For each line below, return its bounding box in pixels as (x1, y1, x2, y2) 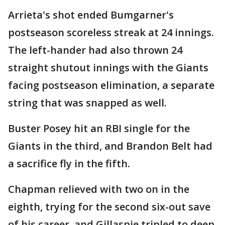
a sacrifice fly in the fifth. (8, 157, 130, 170)
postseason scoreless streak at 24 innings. (8, 26, 214, 39)
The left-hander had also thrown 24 (8, 43, 182, 57)
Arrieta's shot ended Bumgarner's (8, 8, 174, 22)
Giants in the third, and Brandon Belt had (8, 139, 212, 153)
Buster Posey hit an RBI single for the (8, 122, 190, 135)
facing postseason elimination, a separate (8, 78, 214, 92)
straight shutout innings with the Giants (8, 61, 208, 74)
